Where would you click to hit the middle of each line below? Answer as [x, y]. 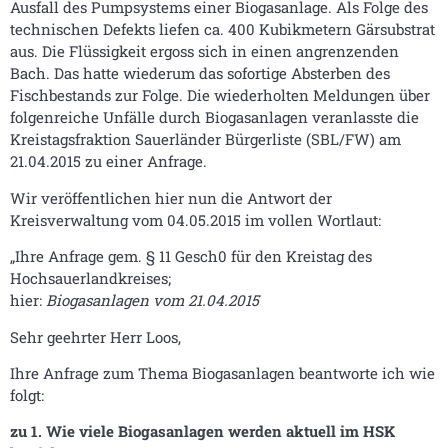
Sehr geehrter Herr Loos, [95, 336]
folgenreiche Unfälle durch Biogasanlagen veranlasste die [214, 117]
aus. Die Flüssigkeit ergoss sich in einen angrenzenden [204, 51]
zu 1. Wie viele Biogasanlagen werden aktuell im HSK [202, 431]
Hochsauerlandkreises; [90, 278]
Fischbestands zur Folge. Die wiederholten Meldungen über [220, 95]
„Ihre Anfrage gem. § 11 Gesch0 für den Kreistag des [191, 256]
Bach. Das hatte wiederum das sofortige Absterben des [200, 73]
